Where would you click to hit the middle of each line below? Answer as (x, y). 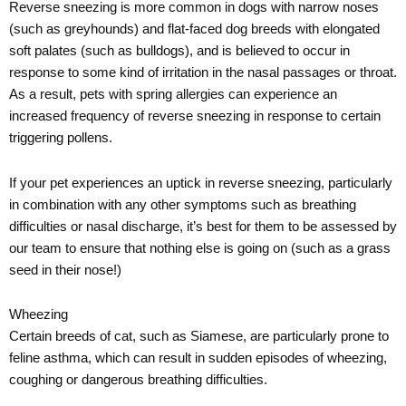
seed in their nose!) (65, 271)
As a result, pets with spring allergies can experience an (173, 96)
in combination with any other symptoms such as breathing (183, 205)
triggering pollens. (61, 139)
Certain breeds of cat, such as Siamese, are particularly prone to (199, 338)
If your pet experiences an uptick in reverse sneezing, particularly (201, 184)
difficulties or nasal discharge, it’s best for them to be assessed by (203, 227)
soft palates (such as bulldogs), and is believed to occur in (179, 52)
